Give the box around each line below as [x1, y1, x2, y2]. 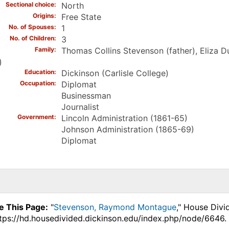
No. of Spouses [8, 23, 54, 31]
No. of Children [9, 34, 54, 42]
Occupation [19, 79, 54, 87]
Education [24, 68, 54, 76]
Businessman [61, 90, 111, 101]
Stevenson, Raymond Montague [53, 202, 176, 213]
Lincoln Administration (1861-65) [61, 113, 188, 124]
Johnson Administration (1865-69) [61, 124, 194, 135]
